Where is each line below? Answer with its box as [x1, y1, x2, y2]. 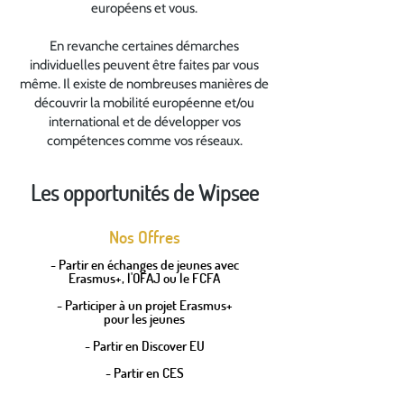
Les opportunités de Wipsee [30, 179, 259, 207]
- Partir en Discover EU [84, 336, 205, 354]
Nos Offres [108, 225, 180, 248]
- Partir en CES [105, 363, 184, 381]
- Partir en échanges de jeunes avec [50, 255, 239, 273]
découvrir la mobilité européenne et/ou [34, 95, 254, 111]
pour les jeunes [104, 309, 185, 327]
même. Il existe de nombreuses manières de [20, 76, 269, 92]
